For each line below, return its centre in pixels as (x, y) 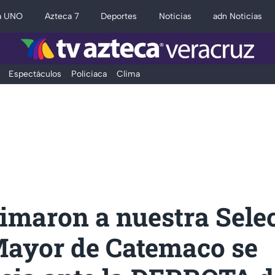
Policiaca (89, 74)
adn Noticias (238, 16)
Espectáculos (35, 74)
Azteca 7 (62, 16)
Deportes (119, 16)
